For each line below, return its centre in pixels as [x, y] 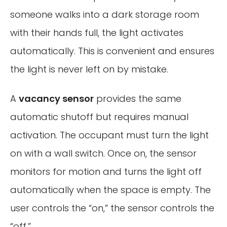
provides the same [138, 98]
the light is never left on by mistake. [89, 69]
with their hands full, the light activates [97, 33]
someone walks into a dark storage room [105, 15]
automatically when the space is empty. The [110, 190]
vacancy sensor [56, 98]
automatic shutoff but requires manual [99, 117]
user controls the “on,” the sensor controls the [112, 208]
